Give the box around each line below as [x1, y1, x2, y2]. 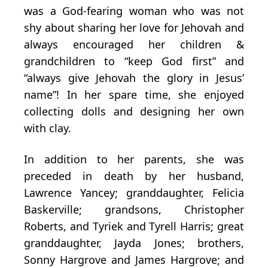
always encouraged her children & [24, 37, 244, 52]
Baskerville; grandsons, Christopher [24, 202, 244, 217]
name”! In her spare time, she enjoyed [24, 87, 244, 102]
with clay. [24, 121, 71, 136]
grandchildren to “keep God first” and [24, 54, 244, 69]
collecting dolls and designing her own [24, 104, 244, 119]
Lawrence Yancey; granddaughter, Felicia [24, 185, 244, 200]
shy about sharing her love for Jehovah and [24, 20, 244, 35]
